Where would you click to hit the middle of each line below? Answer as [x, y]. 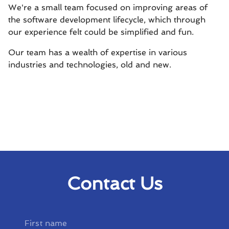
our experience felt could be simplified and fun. [101, 32]
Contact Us [114, 183]
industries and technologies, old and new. [90, 65]
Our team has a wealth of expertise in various [98, 52]
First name [46, 223]
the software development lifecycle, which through [107, 20]
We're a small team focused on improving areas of [108, 7]
